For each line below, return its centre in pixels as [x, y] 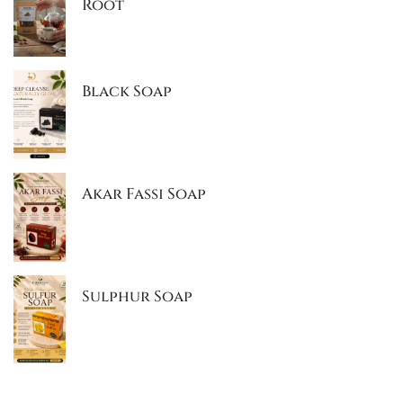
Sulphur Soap [137, 296]
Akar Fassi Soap [143, 193]
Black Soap [126, 91]
